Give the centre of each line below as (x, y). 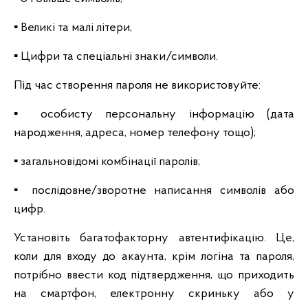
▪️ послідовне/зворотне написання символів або (154, 191)
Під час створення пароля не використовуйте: (137, 86)
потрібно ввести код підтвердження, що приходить (154, 275)
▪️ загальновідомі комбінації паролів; (107, 162)
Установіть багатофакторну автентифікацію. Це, (154, 238)
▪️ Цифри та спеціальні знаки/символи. (116, 57)
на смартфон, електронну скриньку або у (154, 294)
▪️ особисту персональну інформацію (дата (154, 114)
